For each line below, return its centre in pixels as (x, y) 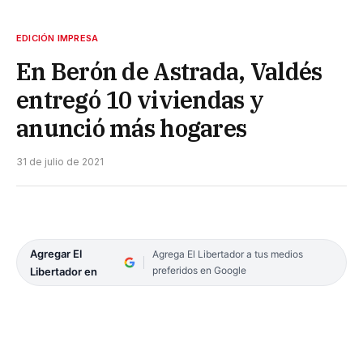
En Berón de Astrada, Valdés (169, 71)
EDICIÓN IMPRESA (58, 38)
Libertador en (64, 271)
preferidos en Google (199, 270)
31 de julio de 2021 (60, 161)
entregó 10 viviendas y (140, 99)
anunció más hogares (132, 128)
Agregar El (56, 253)
